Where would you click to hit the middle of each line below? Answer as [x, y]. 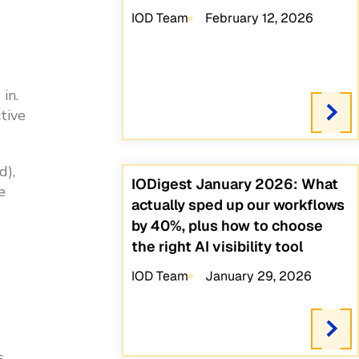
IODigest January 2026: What [235, 184]
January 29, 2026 [258, 276]
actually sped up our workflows [238, 205]
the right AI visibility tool [218, 247]
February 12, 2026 [259, 18]
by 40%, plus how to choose [228, 226]
